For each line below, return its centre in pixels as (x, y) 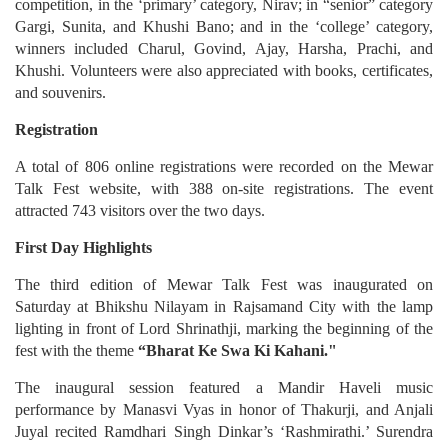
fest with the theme (76, 351)
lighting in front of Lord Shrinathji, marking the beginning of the (224, 329)
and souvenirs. (60, 93)
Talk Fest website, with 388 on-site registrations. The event (224, 189)
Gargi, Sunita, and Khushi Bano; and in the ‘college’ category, (224, 27)
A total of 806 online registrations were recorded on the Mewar (224, 167)
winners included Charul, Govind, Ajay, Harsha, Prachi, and (224, 49)
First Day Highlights (83, 248)
